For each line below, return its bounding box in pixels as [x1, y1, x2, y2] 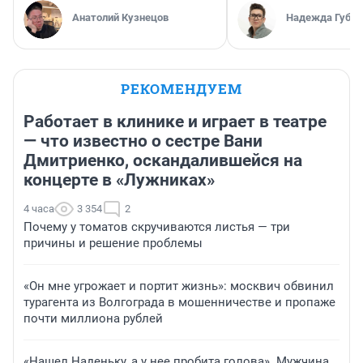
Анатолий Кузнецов [72, 11, 169, 23]
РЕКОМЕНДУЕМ [121, 79, 242, 98]
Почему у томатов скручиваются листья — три [23, 219, 290, 234]
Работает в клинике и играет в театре [23, 111, 327, 131]
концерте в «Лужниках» [23, 169, 215, 190]
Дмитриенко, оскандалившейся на [23, 150, 302, 170]
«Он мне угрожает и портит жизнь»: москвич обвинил [23, 278, 334, 293]
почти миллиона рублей [23, 310, 163, 326]
